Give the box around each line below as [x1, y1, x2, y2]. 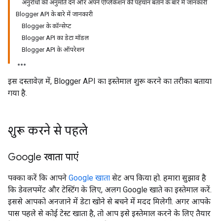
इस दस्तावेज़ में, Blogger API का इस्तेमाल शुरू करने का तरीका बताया [8, 76, 212, 86]
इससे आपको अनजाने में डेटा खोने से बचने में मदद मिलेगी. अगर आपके [8, 197, 211, 206]
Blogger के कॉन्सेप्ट [22, 22, 71, 30]
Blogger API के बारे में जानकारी [16, 10, 93, 18]
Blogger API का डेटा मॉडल [22, 34, 89, 41]
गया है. [8, 88, 27, 98]
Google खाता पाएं [8, 151, 78, 163]
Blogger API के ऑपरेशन [22, 46, 84, 53]
